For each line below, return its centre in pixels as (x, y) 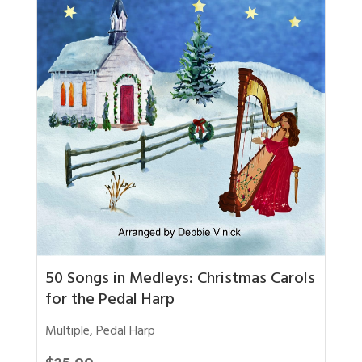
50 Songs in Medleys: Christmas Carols (180, 280)
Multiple (67, 333)
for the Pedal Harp (109, 301)
